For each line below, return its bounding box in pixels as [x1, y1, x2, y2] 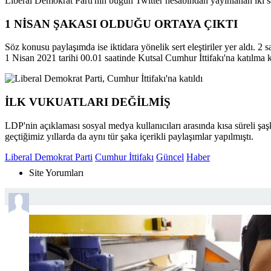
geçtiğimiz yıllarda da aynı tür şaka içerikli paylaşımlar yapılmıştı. [5, 131, 253, 142]
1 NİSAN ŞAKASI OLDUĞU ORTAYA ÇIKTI [5, 17, 238, 30]
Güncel [156, 151, 184, 162]
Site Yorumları [29, 167, 83, 178]
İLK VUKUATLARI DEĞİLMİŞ [5, 95, 171, 108]
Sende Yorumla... [5, 162, 70, 173]
